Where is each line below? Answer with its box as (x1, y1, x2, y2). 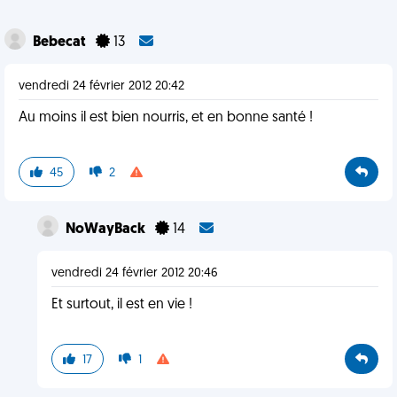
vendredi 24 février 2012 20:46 (51, 267, 218, 280)
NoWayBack (65, 222, 148, 237)
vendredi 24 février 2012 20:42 (19, 80, 184, 93)
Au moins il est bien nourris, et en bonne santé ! (19, 111, 313, 125)
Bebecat (33, 35, 89, 50)
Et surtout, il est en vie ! (51, 298, 192, 312)
